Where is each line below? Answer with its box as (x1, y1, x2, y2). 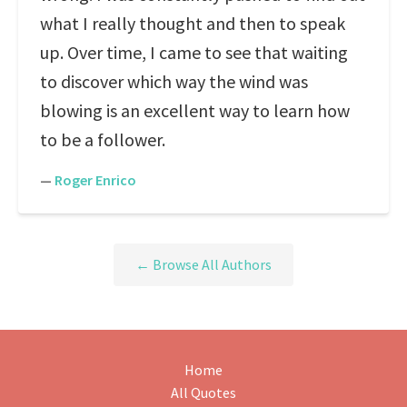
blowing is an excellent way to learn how (40, 99, 350, 122)
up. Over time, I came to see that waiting (40, 41, 348, 64)
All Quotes (171, 383, 236, 402)
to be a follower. (40, 128, 165, 151)
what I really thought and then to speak (40, 12, 345, 35)
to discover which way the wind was (40, 70, 308, 93)
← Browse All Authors (135, 255, 272, 274)
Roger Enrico (55, 171, 136, 189)
